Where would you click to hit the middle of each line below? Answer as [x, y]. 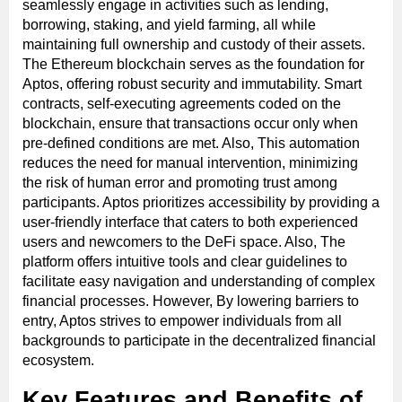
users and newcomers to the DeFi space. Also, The [184, 242]
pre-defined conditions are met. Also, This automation [191, 144]
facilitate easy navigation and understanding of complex [199, 282]
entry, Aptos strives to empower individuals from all [182, 321]
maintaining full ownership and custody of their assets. [194, 45]
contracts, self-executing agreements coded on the [182, 104]
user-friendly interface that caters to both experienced [190, 223]
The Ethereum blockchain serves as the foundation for [193, 65]
